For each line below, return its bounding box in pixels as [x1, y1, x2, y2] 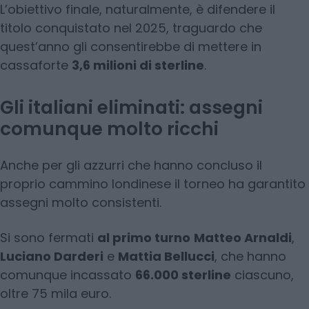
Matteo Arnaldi [194, 229, 292, 247]
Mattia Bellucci [118, 248, 215, 266]
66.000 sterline [135, 266, 231, 284]
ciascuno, [231, 266, 294, 284]
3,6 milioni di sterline [72, 57, 204, 74]
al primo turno [97, 229, 190, 247]
